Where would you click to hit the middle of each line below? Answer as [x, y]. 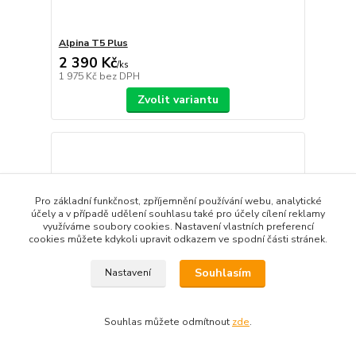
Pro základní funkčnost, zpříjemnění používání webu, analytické [178, 201]
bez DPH [119, 76]
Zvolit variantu [178, 99]
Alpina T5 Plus [93, 43]
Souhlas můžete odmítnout [168, 322]
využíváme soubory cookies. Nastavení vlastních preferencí [178, 226]
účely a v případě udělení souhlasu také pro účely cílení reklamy [178, 214]
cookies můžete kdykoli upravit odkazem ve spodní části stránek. [178, 239]
